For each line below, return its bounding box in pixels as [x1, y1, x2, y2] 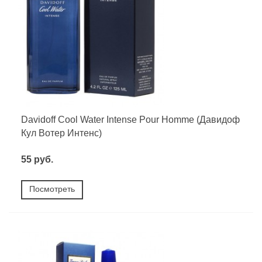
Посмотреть [29, 184, 75, 194]
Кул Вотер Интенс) [21, 128, 102, 139]
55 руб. [21, 154, 53, 165]
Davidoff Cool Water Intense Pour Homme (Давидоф [21, 115, 240, 125]
